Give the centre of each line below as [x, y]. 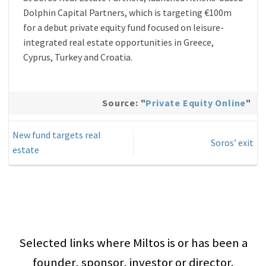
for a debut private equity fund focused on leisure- [123, 28]
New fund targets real [57, 135]
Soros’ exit [232, 142]
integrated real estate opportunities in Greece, [118, 42]
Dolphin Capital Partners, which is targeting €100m [127, 13]
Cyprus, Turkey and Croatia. [78, 57]
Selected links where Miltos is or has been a [133, 243]
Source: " [124, 103]
